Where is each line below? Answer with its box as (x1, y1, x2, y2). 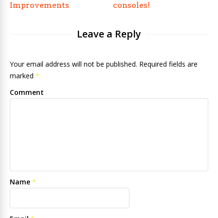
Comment (10, 88, 44, 97)
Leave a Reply (77, 27, 141, 40)
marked (10, 71, 36, 80)
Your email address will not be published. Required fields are (10, 59, 198, 69)
